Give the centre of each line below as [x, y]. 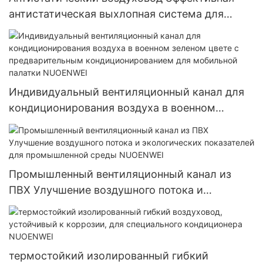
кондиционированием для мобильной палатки [130, 140]
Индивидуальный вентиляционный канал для [127, 92]
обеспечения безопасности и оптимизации [120, 29]
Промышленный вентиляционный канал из [120, 174]
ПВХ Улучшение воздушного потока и [106, 190]
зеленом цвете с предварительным [100, 124]
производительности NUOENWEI [94, 45]
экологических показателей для [92, 205]
